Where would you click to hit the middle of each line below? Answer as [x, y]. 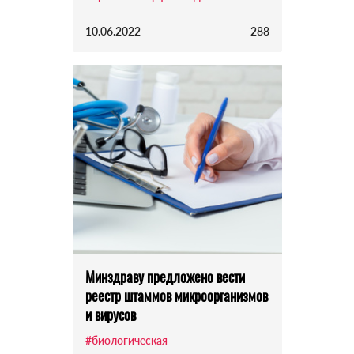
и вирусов [110, 315]
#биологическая [126, 341]
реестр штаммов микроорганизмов [176, 296]
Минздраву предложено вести [165, 277]
